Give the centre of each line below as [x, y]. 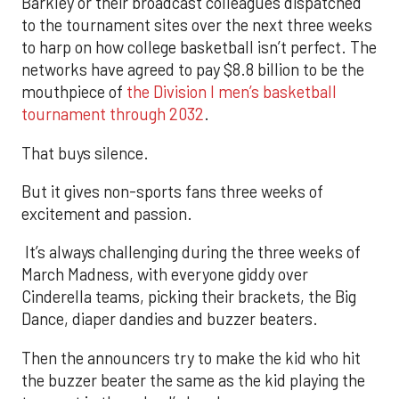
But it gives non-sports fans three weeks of [172, 192]
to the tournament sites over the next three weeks [197, 25]
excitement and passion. [107, 214]
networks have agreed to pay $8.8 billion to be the [193, 70]
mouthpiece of [74, 92]
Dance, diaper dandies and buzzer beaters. [170, 319]
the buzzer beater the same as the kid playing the [193, 380]
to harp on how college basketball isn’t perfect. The [199, 48]
